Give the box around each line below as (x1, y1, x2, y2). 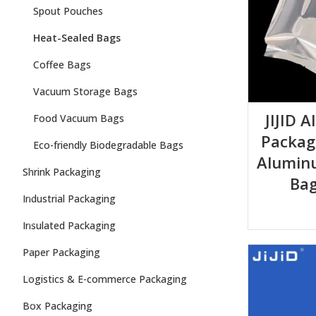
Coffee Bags (33, 58, 91, 71)
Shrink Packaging (23, 165, 101, 178)
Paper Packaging (23, 245, 100, 259)
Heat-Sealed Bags (33, 31, 121, 44)
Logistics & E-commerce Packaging (23, 272, 187, 286)
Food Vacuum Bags (33, 111, 124, 125)
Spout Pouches (33, 4, 103, 18)
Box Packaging (23, 299, 92, 312)
